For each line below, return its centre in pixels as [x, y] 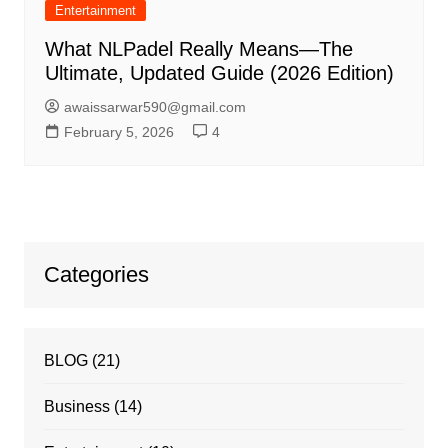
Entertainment [95, 11]
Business [76, 407]
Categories [96, 275]
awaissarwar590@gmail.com [154, 107]
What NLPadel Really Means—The [198, 49]
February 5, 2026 [118, 132]
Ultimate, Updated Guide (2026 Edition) [219, 73]
